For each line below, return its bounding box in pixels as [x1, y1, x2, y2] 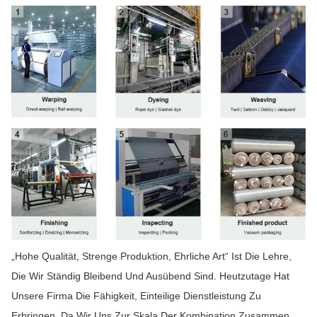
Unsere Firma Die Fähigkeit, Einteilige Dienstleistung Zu [11, 290, 261, 302]
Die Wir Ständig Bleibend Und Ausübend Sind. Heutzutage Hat [11, 270, 289, 282]
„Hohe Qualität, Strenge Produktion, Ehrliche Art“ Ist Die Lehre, [11, 250, 292, 263]
